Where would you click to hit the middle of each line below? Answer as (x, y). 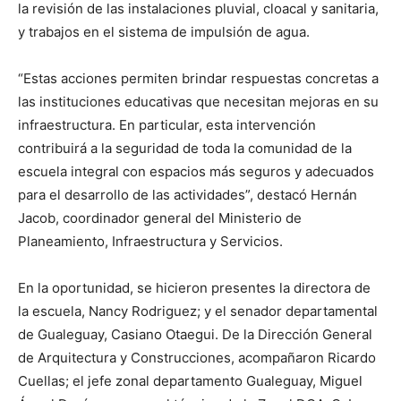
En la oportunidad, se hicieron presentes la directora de (194, 288)
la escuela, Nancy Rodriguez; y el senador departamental (198, 311)
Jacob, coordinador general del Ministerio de (160, 218)
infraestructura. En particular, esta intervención (167, 125)
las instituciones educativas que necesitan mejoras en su (198, 102)
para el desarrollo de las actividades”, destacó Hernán (188, 195)
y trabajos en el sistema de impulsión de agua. (164, 32)
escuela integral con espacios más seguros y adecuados (196, 172)
